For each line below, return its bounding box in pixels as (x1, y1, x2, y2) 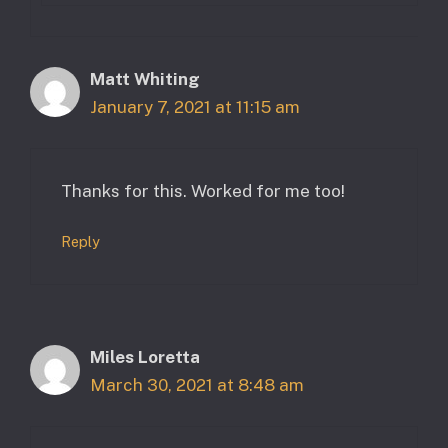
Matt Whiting (90, 69, 200, 90)
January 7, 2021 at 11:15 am (90, 97, 300, 118)
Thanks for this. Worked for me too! (61, 180, 345, 201)
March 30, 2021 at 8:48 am (90, 375, 304, 396)
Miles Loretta (90, 347, 200, 368)
